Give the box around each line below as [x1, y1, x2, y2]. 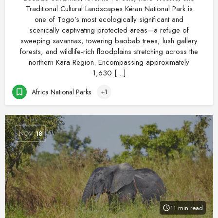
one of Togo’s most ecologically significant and [35, 14, 183, 25]
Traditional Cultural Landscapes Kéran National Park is [25, 3, 193, 14]
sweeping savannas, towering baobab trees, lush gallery [20, 36, 198, 46]
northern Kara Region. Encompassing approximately [29, 57, 189, 68]
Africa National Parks [32, 87, 91, 97]
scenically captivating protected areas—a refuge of [29, 25, 189, 36]
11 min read [170, 203, 203, 213]
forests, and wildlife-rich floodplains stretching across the [20, 46, 198, 57]
